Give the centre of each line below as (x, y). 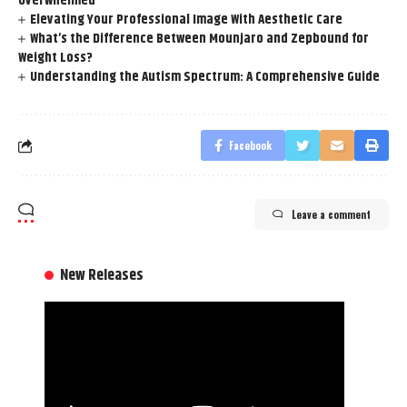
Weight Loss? (55, 58)
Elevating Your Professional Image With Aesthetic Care (187, 20)
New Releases (102, 276)
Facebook (250, 146)
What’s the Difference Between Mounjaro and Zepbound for (200, 39)
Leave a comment (331, 215)
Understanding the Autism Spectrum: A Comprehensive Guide (205, 77)
